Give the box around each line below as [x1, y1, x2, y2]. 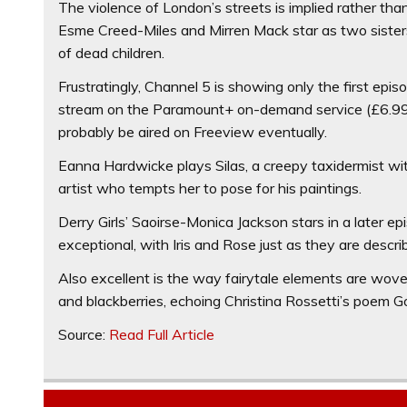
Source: [58, 324, 110, 343]
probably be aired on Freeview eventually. [58, 122, 328, 141]
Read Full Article [109, 324, 215, 343]
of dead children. [58, 43, 165, 62]
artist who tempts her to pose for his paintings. [58, 178, 362, 197]
